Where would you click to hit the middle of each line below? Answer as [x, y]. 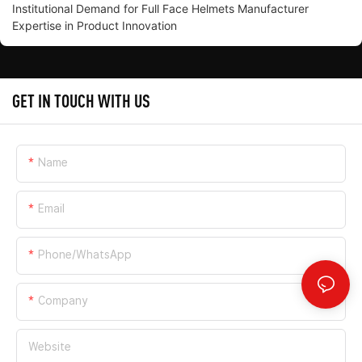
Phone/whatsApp [85, 255]
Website [50, 347]
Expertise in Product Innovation [95, 26]
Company [63, 301]
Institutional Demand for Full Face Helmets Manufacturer [160, 9]
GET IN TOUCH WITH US [81, 101]
